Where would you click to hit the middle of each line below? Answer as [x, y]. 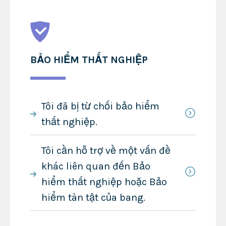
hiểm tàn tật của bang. [93, 197]
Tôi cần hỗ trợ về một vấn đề [106, 150]
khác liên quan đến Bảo [96, 166]
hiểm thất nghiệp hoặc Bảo [104, 182]
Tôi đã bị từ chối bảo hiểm [100, 106]
